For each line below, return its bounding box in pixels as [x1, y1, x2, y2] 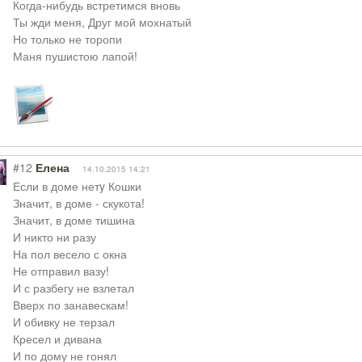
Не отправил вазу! [12, 263, 109, 279]
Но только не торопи [12, 31, 122, 47]
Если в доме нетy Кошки [12, 178, 141, 194]
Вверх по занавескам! [12, 297, 128, 313]
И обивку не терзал [12, 314, 115, 330]
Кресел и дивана [12, 330, 102, 347]
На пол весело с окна [12, 246, 127, 262]
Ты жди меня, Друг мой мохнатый [12, 14, 192, 30]
